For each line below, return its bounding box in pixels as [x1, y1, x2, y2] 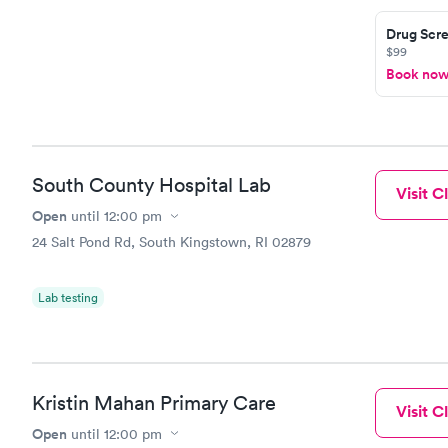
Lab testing [38, 289, 98, 306]
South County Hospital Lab [32, 173, 271, 197]
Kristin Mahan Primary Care [32, 390, 276, 415]
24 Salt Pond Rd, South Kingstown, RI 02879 [32, 233, 311, 251]
